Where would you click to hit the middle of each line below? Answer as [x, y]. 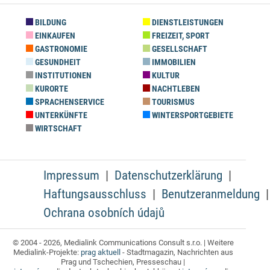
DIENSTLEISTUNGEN [187, 23]
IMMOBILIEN [173, 62]
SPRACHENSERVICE [69, 102]
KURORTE [51, 89]
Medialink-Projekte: [47, 252]
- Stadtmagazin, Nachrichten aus [177, 252]
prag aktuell [100, 252]
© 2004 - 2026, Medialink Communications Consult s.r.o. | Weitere [123, 243]
